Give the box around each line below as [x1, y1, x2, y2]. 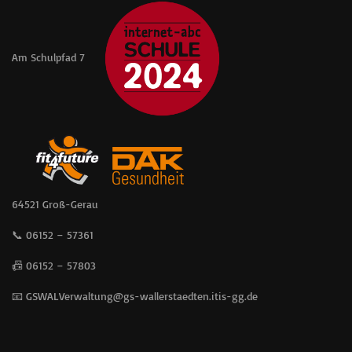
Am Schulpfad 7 [12, 50, 85, 64]
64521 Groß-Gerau [12, 197, 98, 211]
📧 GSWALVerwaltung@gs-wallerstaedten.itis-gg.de [12, 289, 258, 302]
